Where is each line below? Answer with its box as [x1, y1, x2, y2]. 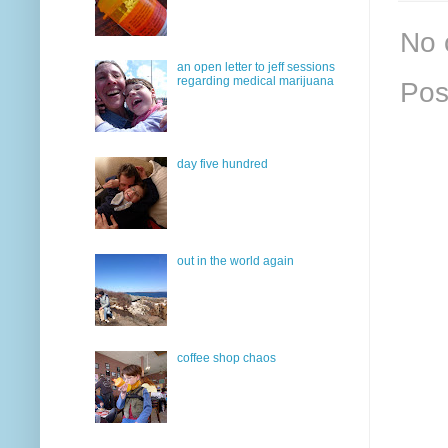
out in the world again [176, 254, 294, 269]
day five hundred [176, 157, 268, 172]
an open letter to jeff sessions [176, 60, 335, 75]
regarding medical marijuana [176, 74, 334, 89]
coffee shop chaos [176, 350, 276, 365]
